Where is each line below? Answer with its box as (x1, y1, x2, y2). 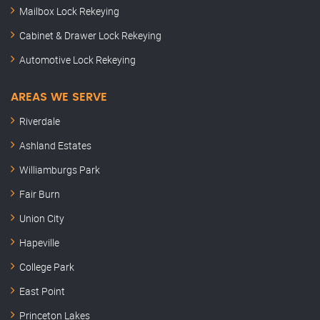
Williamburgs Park (19, 163, 100, 177)
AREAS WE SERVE (11, 91, 107, 104)
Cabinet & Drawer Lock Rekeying (19, 29, 161, 43)
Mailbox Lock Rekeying (19, 4, 119, 19)
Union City (19, 211, 64, 226)
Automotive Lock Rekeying (19, 53, 136, 67)
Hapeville (19, 236, 59, 250)
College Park (19, 260, 74, 274)
